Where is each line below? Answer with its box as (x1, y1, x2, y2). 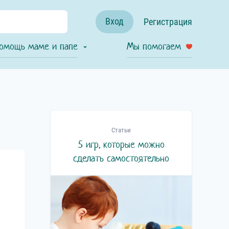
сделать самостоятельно (73, 152, 169, 165)
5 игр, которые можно (78, 138, 165, 151)
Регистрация (144, 16, 192, 27)
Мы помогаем (127, 40, 181, 53)
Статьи (111, 126, 131, 134)
